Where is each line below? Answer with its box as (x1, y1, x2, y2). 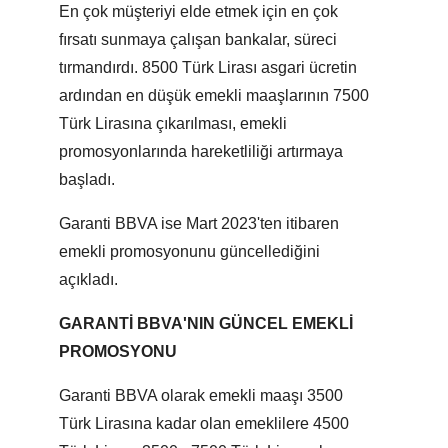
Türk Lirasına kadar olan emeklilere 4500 (59, 415, 349, 433)
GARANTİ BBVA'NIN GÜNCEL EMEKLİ (59, 315, 353, 333)
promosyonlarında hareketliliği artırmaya (59, 143, 343, 161)
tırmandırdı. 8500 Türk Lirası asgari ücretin (59, 59, 357, 77)
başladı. (59, 171, 115, 189)
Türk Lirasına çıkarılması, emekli (59, 115, 287, 133)
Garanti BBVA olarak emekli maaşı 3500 (59, 387, 343, 405)
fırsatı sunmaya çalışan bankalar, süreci (59, 31, 337, 49)
